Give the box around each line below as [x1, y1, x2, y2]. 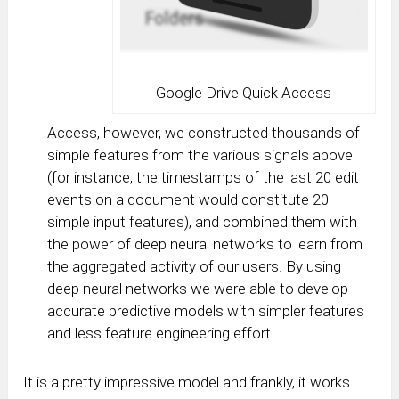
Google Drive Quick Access [156, 84, 332, 102]
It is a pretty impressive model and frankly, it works [23, 372, 351, 391]
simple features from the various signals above [47, 145, 354, 164]
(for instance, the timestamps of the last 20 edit [47, 167, 360, 186]
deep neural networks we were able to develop [47, 279, 349, 297]
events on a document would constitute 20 [47, 190, 330, 208]
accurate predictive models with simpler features [47, 301, 365, 320]
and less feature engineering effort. [47, 323, 275, 342]
